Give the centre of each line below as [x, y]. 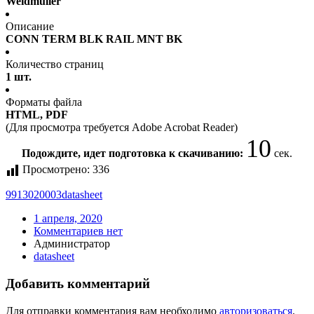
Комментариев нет [78, 231]
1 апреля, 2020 [68, 219]
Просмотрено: [56, 170]
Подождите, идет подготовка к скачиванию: [134, 153]
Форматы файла [44, 102]
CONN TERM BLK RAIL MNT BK [94, 39]
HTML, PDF [37, 115]
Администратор [72, 244]
